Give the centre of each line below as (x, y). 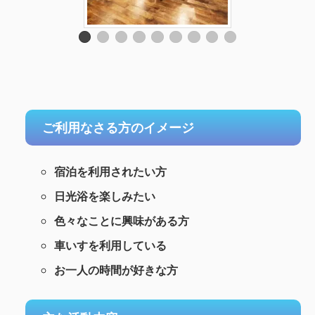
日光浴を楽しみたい (104, 197)
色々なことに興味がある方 (121, 221)
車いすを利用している (110, 246)
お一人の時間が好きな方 (116, 270)
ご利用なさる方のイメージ (118, 128)
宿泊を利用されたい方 (110, 172)
